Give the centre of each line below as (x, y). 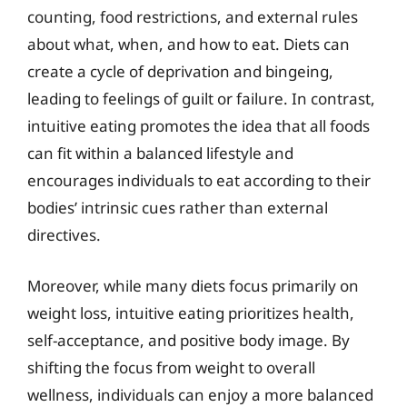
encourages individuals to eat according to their (199, 180)
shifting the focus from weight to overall (171, 367)
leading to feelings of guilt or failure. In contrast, (201, 99)
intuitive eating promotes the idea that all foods (199, 126)
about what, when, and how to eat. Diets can (189, 44)
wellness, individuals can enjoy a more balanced (200, 394)
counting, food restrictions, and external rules (193, 17)
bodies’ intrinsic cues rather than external (178, 208)
